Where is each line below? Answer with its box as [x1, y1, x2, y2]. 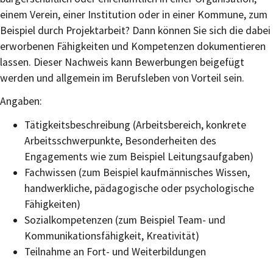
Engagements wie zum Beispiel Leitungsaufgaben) [24, 149, 253, 163]
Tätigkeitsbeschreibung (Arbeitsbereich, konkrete [24, 118, 246, 132]
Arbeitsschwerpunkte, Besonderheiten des [24, 133, 216, 147]
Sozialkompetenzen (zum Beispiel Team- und [24, 213, 225, 227]
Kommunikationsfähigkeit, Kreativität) [24, 229, 199, 243]
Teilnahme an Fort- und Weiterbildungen [24, 244, 206, 258]
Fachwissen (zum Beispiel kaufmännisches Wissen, [24, 165, 250, 179]
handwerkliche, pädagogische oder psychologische [24, 181, 254, 195]
